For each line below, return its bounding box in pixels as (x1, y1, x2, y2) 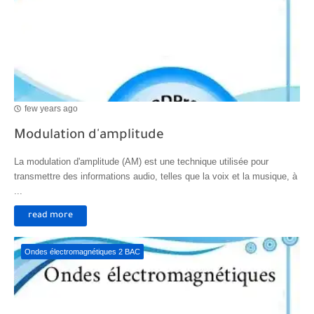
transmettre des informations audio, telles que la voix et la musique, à (14, 171, 297, 182)
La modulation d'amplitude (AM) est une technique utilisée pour (14, 156, 268, 167)
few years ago (25, 103, 78, 114)
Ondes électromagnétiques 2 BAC (25, 247, 140, 256)
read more (28, 211, 73, 221)
